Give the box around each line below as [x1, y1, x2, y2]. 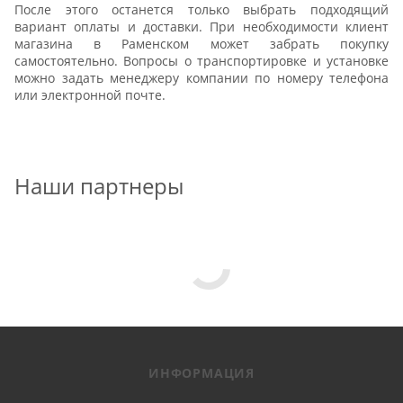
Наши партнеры [14, 170, 184, 201]
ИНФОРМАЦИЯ [148, 364, 255, 381]
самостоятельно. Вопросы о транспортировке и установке [14, 52, 389, 70]
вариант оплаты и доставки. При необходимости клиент [14, 18, 389, 36]
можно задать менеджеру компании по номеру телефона [14, 69, 389, 87]
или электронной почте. [14, 86, 166, 104]
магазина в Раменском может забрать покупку [14, 35, 389, 53]
